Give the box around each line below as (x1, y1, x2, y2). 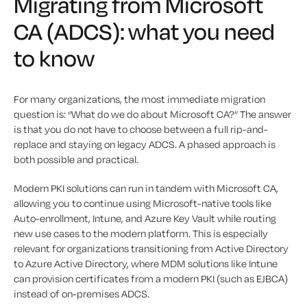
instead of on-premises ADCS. (14, 287, 149, 301)
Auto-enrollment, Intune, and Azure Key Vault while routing (14, 212, 276, 225)
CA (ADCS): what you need (14, 17, 275, 47)
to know (14, 44, 95, 73)
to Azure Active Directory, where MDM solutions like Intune (14, 257, 278, 271)
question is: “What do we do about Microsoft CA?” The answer (14, 108, 291, 121)
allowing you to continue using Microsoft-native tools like (14, 197, 271, 210)
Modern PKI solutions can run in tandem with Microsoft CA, (14, 182, 278, 195)
